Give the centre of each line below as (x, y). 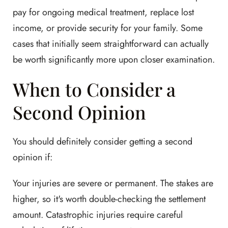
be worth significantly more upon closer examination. (114, 59)
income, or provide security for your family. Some (108, 28)
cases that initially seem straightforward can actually (111, 44)
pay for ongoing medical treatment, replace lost (103, 12)
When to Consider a (94, 89)
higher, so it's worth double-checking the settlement (109, 199)
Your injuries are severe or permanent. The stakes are (113, 183)
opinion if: (33, 157)
